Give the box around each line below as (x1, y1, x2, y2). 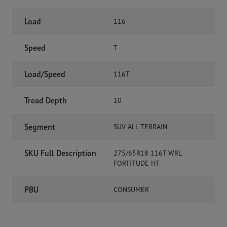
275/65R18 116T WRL (113, 148, 181, 157)
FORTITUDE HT (113, 159, 160, 167)
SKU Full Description (24, 148, 96, 158)
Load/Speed (24, 69, 65, 79)
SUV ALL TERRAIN (113, 122, 167, 131)
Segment (24, 122, 55, 132)
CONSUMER (113, 185, 149, 194)
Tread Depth (24, 95, 67, 105)
